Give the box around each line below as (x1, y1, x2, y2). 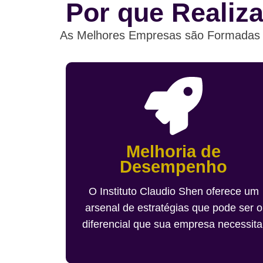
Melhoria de (126, 141, 221, 161)
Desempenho (120, 157, 228, 176)
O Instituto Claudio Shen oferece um (88, 185, 259, 197)
